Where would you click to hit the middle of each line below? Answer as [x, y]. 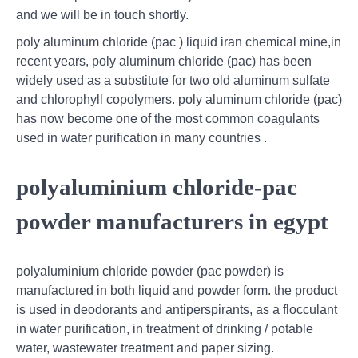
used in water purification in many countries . [141, 137]
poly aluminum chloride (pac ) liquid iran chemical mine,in [179, 42]
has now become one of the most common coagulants [168, 118]
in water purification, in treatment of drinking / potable [165, 329]
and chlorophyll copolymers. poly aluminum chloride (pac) [179, 99]
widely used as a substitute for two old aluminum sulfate [173, 80]
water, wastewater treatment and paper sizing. [145, 348]
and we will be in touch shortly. [102, 14]
